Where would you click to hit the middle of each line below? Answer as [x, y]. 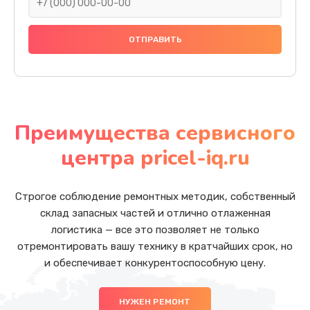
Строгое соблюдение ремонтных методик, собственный [155, 197]
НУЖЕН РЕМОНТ [155, 301]
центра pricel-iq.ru [155, 158]
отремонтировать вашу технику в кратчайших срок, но [155, 247]
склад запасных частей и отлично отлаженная [155, 213]
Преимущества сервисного [155, 134]
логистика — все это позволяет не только [155, 230]
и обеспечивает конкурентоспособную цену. [155, 263]
